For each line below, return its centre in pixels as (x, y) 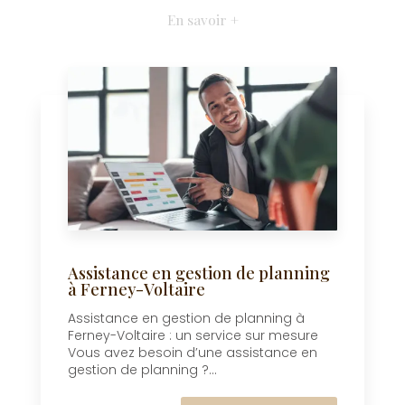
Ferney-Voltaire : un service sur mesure (193, 336)
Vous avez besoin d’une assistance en (193, 353)
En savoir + (202, 20)
